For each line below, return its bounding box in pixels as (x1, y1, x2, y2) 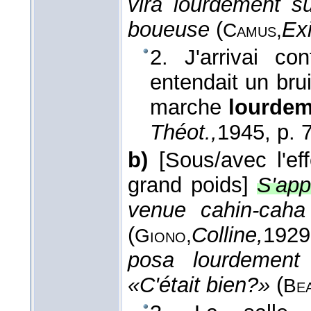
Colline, (192, 223, 263, 248)
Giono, (135, 225, 192, 247)
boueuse (128, 17, 210, 42)
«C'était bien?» (128, 273, 270, 298)
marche (150, 95, 228, 120)
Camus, (223, 19, 282, 42)
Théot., (150, 120, 217, 145)
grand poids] (128, 173, 249, 198)
